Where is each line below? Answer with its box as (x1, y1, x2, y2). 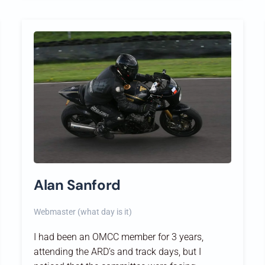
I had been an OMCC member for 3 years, (34, 231, 204, 243)
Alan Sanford (34, 175, 121, 194)
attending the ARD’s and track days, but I (34, 245, 202, 257)
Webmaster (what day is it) (34, 206, 132, 216)
